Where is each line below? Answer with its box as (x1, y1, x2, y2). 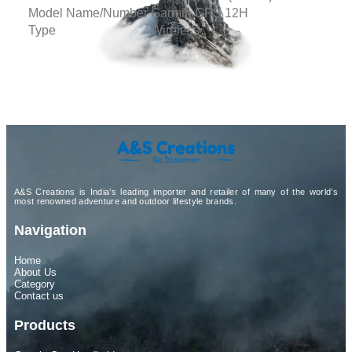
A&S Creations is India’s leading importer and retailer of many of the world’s (14, 186, 338, 196)
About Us (14, 266, 57, 278)
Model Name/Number (28, 6, 148, 20)
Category (14, 277, 55, 290)
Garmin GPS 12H (151, 6, 248, 20)
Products (14, 317, 75, 333)
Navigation (14, 222, 86, 238)
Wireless (151, 24, 200, 38)
